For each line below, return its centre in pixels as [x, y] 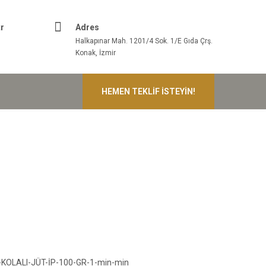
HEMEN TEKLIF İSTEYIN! [148, 91]
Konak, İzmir [96, 53]
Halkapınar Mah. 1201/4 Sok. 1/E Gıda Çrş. [144, 41]
